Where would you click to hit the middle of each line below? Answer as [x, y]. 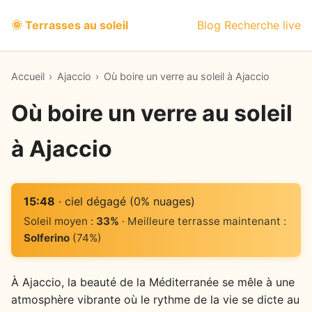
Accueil [28, 76]
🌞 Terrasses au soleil [70, 25]
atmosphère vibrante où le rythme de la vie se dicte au [155, 299]
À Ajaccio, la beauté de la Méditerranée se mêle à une [153, 282]
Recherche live [263, 25]
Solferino [46, 238]
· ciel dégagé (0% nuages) [125, 202]
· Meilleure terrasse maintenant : [202, 221]
